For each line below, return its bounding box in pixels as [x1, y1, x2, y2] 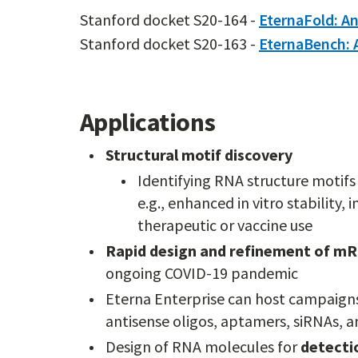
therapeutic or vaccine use [137, 215, 312, 235]
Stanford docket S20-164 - [80, 10, 259, 30]
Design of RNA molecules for [105, 336, 300, 356]
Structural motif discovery [105, 145, 292, 165]
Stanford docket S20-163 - [80, 34, 259, 54]
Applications [80, 106, 216, 138]
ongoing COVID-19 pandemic [105, 263, 298, 283]
